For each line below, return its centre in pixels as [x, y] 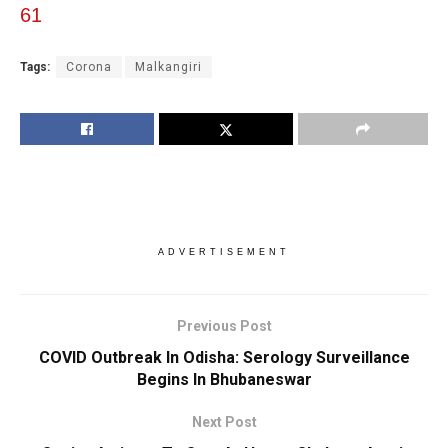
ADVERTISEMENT [224, 252]
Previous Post [224, 326]
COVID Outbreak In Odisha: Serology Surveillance [224, 358]
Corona [89, 67]
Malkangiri [168, 67]
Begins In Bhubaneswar [224, 380]
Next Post [224, 422]
